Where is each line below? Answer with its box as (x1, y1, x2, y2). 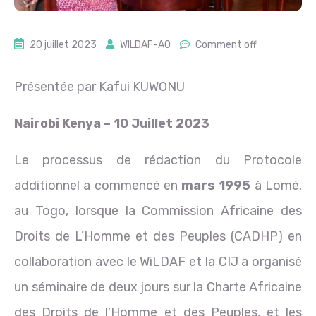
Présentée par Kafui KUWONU (14, 78, 185, 95)
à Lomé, (250, 177, 303, 193)
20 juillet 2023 (30, 38, 97, 51)
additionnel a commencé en (14, 177, 182, 193)
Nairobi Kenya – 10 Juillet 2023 (14, 115, 209, 131)
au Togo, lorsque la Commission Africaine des (14, 202, 302, 219)
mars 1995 (181, 177, 251, 193)
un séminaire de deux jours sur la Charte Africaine (14, 279, 302, 295)
